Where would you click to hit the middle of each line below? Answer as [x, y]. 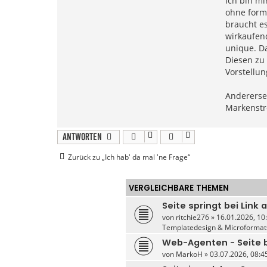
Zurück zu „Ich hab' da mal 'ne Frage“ [129, 157]
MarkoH [190, 254]
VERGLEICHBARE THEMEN [179, 188]
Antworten [82, 136]
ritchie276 [193, 217]
